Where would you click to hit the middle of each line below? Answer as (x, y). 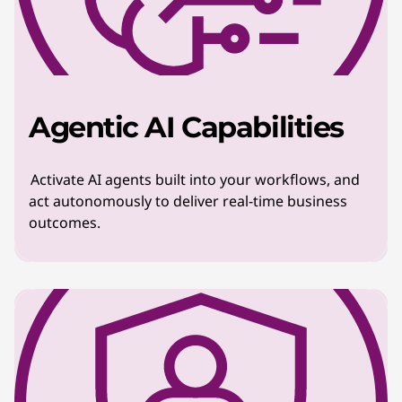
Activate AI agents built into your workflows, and (194, 179)
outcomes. (65, 223)
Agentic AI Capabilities (186, 127)
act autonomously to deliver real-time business (188, 201)
